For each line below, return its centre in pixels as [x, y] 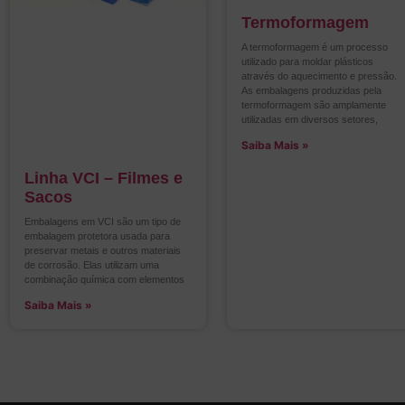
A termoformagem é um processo [315, 47]
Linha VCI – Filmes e [104, 179]
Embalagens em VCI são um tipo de [103, 222]
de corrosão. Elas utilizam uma [92, 265]
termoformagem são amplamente [314, 104]
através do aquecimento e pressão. [320, 75]
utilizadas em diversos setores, [310, 119]
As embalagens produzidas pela [312, 90]
